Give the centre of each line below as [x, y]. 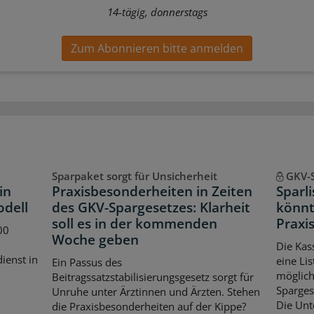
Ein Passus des [87, 262]
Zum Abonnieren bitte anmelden [157, 49]
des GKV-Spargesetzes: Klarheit [151, 208]
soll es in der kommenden [134, 224]
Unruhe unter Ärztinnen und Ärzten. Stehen [156, 291]
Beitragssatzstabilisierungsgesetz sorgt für [152, 277]
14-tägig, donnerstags [157, 12]
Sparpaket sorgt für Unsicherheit [134, 176]
